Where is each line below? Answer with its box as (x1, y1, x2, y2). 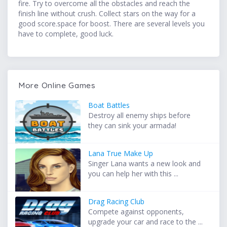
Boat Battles (88, 100, 130, 110)
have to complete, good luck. (18, 29, 113, 39)
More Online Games (18, 80, 96, 91)
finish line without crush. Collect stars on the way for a (18, 9, 196, 19)
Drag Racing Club (88, 197, 145, 207)
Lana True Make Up (88, 148, 154, 159)
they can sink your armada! (88, 121, 177, 131)
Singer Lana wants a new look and (88, 159, 201, 169)
